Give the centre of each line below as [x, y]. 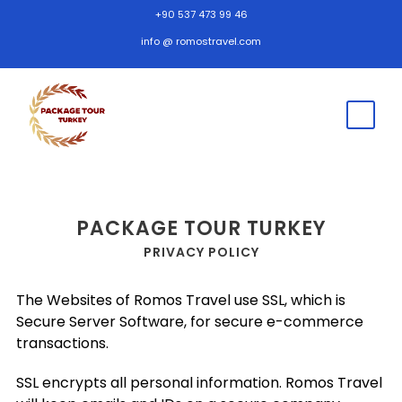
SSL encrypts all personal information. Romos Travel [199, 382]
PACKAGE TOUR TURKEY [201, 228]
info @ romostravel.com [201, 41]
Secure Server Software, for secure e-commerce [190, 321]
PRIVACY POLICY [201, 252]
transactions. [62, 343]
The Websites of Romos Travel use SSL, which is [181, 300]
